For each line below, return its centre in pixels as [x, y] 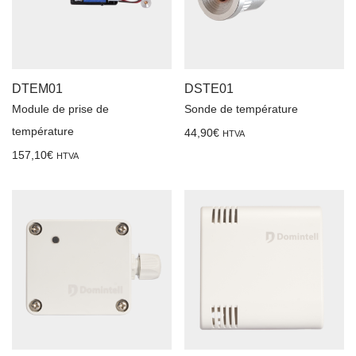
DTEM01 [37, 88]
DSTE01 [209, 88]
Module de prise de [60, 108]
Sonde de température [241, 108]
